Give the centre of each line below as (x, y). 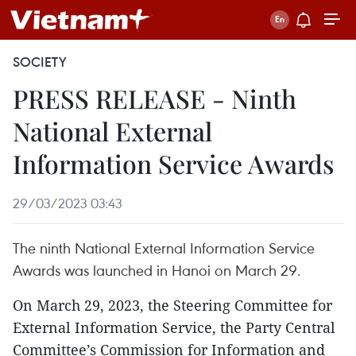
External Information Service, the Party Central (174, 327)
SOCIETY (40, 62)
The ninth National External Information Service (164, 248)
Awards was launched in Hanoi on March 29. (157, 270)
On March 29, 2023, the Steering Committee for (172, 305)
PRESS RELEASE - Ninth (155, 98)
